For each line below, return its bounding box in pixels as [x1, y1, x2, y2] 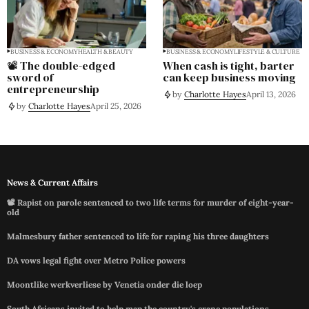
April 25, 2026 [90, 101, 141, 112]
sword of [7, 70, 53, 86]
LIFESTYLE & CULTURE [233, 48, 300, 56]
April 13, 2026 [246, 89, 296, 100]
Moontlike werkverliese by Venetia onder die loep [7, 279, 202, 290]
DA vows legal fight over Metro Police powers [7, 255, 186, 266]
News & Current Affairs [7, 177, 98, 188]
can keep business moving [163, 70, 296, 86]
